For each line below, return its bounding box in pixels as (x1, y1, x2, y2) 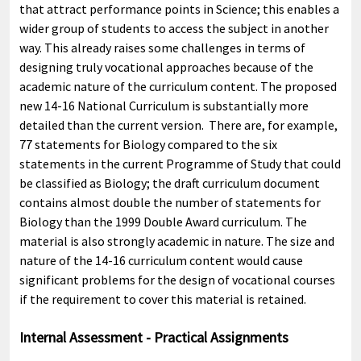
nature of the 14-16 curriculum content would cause (19, 252, 303, 268)
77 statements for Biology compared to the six (19, 136, 277, 152)
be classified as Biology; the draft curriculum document (19, 175, 320, 191)
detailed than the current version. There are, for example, (19, 117, 338, 133)
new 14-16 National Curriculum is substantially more (19, 98, 309, 114)
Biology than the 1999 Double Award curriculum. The (19, 214, 307, 230)
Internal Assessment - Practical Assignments (19, 328, 292, 346)
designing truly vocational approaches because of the (19, 59, 313, 75)
